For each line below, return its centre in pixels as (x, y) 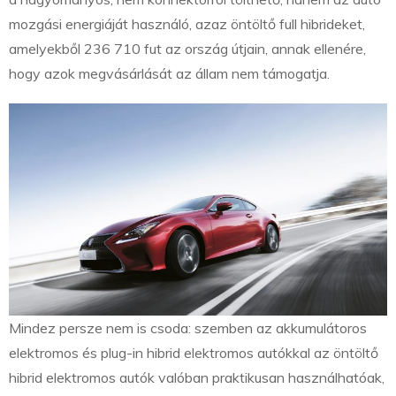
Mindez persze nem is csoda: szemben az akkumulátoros (188, 328)
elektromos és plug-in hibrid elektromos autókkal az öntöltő (194, 353)
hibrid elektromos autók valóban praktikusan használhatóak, (197, 378)
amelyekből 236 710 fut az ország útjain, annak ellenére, (187, 48)
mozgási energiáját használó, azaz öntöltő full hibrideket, (187, 23)
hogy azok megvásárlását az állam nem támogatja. (169, 73)
